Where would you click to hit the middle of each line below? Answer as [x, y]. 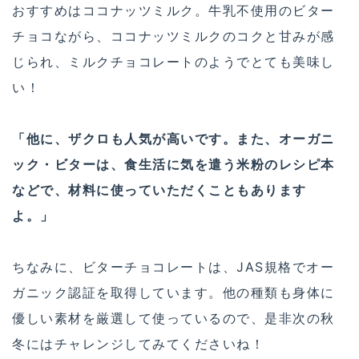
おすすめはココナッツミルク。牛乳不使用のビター [173, 11]
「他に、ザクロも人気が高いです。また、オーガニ [173, 139]
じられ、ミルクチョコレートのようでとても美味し [173, 62]
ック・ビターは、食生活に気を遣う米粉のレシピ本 [173, 165]
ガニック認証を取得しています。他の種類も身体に [173, 293]
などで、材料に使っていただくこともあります [159, 190]
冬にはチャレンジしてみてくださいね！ [138, 344]
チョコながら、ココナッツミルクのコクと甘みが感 [173, 36]
